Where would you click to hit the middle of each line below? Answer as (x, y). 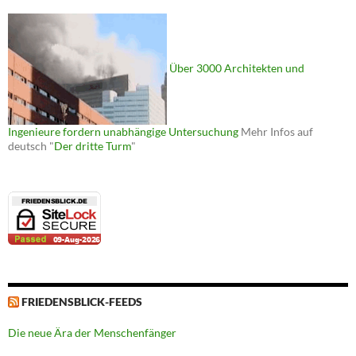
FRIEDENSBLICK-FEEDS (82, 302)
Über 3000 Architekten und (237, 68)
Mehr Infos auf (276, 132)
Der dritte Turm (93, 146)
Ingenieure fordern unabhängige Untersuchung (123, 132)
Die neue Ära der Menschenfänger (92, 333)
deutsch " (31, 146)
